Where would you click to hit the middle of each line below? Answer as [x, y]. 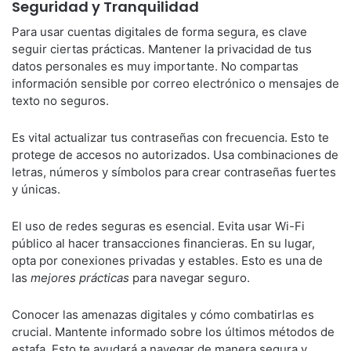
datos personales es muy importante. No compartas [155, 66]
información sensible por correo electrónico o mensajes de [175, 83]
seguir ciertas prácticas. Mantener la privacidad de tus [162, 49]
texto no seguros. [60, 101]
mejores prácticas [80, 278]
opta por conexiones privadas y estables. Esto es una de [167, 261]
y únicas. [36, 189]
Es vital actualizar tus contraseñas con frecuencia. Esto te [170, 138]
